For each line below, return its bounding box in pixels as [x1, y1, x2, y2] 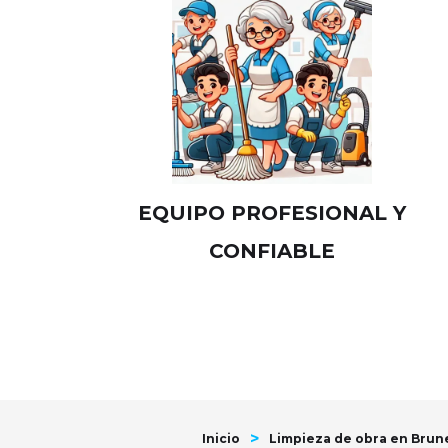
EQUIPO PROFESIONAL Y [138, 201, 406, 225]
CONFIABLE [209, 239, 335, 263]
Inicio [202, 431, 240, 446]
